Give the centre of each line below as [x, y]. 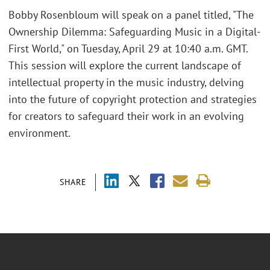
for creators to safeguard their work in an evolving [126, 116]
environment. [39, 133]
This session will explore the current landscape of [125, 66]
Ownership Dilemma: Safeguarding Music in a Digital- [134, 32]
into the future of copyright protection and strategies [133, 99]
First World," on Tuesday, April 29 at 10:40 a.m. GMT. [128, 49]
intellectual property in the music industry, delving [126, 83]
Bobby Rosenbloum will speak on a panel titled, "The [131, 15]
